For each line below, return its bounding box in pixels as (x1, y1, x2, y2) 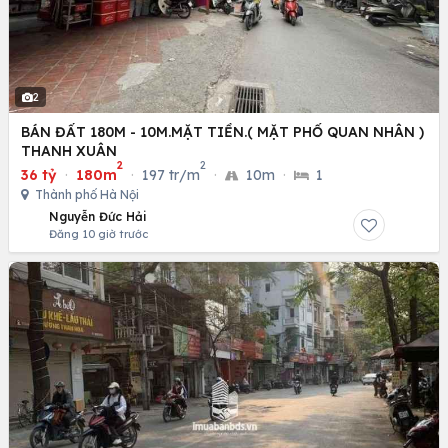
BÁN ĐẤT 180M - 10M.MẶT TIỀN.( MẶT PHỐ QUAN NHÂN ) (21, 122, 424, 141)
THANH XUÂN (21, 141, 117, 160)
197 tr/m (142, 165, 200, 184)
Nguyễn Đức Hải (49, 208, 147, 224)
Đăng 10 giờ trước (49, 226, 148, 241)
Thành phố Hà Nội (32, 186, 139, 202)
